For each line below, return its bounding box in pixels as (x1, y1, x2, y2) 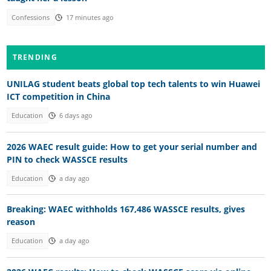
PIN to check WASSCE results (6, 153, 128, 165)
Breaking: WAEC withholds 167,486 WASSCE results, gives (6, 203, 245, 215)
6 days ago (59, 111, 93, 120)
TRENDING (12, 51, 57, 62)
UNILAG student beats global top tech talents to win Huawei (6, 78, 260, 90)
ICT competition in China (6, 91, 110, 103)
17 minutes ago (65, 13, 114, 22)
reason (6, 216, 35, 228)
